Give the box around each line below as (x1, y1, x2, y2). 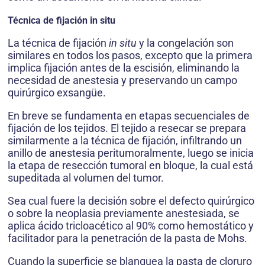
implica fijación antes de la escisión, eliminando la (8, 62, 240, 74)
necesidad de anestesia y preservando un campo (8, 74, 237, 86)
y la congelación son (139, 37, 234, 49)
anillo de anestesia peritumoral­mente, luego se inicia (8, 147, 254, 159)
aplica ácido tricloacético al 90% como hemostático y (8, 219, 254, 232)
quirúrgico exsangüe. (8, 86, 106, 99)
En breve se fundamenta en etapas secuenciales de (8, 109, 250, 122)
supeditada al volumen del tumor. (8, 172, 164, 184)
